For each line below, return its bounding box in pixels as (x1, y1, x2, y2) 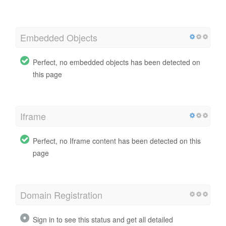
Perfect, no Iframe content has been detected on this (33, 135, 201, 146)
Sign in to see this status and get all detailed (33, 214, 173, 224)
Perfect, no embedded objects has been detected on (33, 56, 200, 67)
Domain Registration (20, 188, 102, 201)
